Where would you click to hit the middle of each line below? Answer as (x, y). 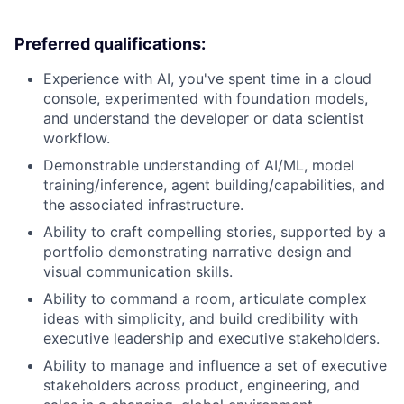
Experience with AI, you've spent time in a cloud (207, 78)
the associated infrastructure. (143, 204)
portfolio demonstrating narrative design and (197, 251)
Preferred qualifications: (110, 43)
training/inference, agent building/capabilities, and (214, 184)
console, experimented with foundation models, (206, 98)
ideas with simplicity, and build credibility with (201, 318)
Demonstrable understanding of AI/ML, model (199, 165)
